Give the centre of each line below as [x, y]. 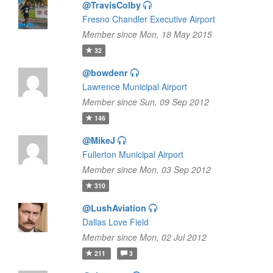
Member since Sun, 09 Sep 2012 [145, 102]
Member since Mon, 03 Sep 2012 [146, 169]
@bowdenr [105, 73]
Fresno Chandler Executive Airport [148, 19]
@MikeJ [98, 140]
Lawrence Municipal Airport [134, 87]
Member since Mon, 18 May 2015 [147, 34]
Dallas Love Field [115, 222]
